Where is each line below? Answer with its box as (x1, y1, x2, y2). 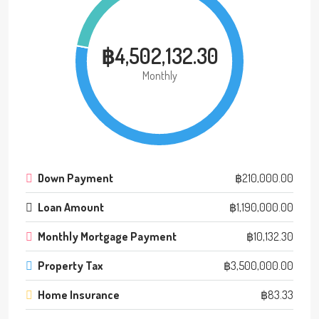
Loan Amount (38, 199, 104, 214)
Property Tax (38, 258, 103, 273)
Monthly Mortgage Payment (38, 229, 177, 244)
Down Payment (38, 170, 113, 185)
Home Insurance (38, 287, 120, 302)
